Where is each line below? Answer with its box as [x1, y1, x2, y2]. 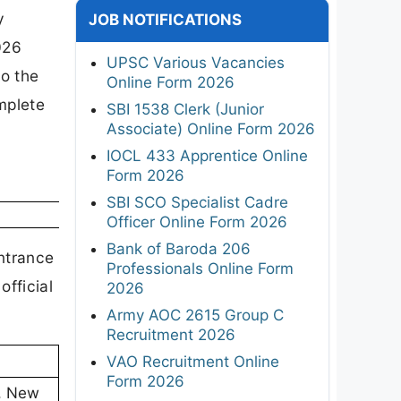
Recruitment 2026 [107, 325, 235, 344]
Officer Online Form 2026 [107, 212, 287, 231]
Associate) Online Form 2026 [107, 119, 315, 138]
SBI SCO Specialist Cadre [107, 192, 288, 211]
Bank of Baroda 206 [107, 239, 251, 258]
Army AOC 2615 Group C [107, 305, 284, 324]
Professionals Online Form [107, 259, 294, 277]
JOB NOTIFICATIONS [89, 10, 242, 29]
